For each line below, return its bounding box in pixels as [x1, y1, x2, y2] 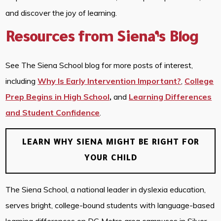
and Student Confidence [5, 107, 100, 117]
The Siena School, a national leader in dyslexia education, [5, 184, 206, 194]
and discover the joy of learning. [5, 7, 117, 18]
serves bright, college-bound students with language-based [5, 200, 215, 210]
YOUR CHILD [84, 154, 137, 163]
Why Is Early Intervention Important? [37, 75, 182, 86]
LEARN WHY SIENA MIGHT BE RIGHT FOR [22, 138, 199, 147]
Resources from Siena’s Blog [5, 30, 199, 47]
